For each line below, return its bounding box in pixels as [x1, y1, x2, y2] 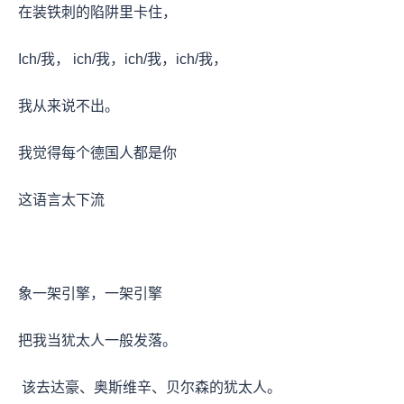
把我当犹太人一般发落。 [18, 332, 177, 348]
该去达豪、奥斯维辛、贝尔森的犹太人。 [18, 379, 285, 395]
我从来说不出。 [18, 97, 123, 114]
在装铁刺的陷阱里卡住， [18, 4, 180, 20]
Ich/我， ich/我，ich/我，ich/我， [18, 50, 231, 67]
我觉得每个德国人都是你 [18, 144, 180, 161]
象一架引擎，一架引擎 [18, 285, 166, 301]
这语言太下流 [18, 191, 108, 207]
